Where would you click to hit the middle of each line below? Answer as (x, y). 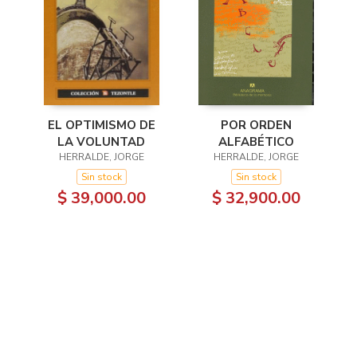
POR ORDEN (256, 125)
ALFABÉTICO (256, 141)
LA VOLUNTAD (101, 141)
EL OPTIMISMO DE (101, 125)
